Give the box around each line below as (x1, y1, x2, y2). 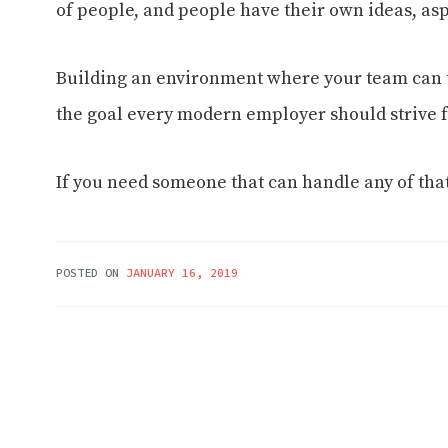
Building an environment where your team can (56, 66, 446, 90)
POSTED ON (56, 264, 126, 280)
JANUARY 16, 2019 (126, 264, 238, 280)
